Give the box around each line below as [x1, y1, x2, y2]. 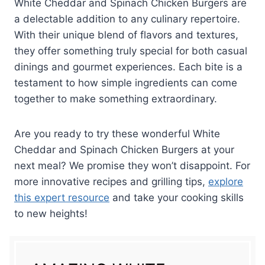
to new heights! [14, 207, 88, 219]
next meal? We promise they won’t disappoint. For [14, 159, 250, 172]
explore [208, 175, 243, 188]
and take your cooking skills [109, 191, 244, 203]
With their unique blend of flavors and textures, [14, 28, 238, 41]
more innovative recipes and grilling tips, [14, 175, 208, 188]
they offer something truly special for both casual [14, 44, 247, 57]
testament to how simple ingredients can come [14, 76, 237, 89]
